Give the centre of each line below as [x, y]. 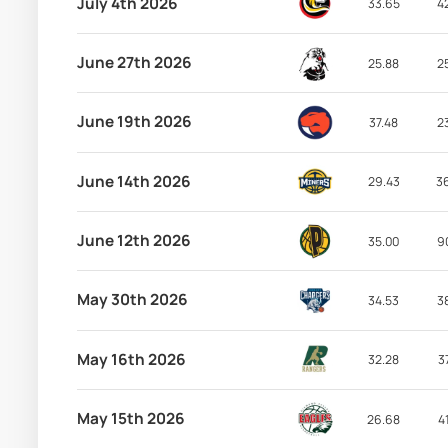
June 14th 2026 [133, 181]
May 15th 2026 [130, 419]
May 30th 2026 [132, 300]
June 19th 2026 [134, 122]
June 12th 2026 [133, 241]
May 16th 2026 [131, 359]
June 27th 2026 [134, 63]
